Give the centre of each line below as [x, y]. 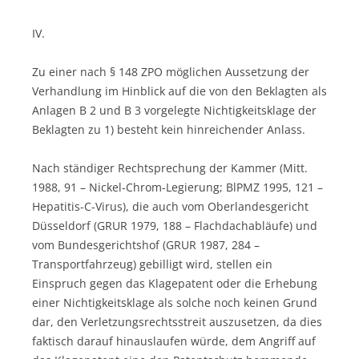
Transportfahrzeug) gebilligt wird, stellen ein [152, 264]
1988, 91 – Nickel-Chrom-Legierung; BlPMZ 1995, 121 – [177, 187]
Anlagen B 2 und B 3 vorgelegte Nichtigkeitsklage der [174, 110]
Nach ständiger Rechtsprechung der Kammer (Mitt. [170, 167]
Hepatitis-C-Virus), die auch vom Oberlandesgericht [170, 206]
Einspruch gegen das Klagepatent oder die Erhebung [175, 283]
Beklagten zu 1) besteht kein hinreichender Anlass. [169, 129]
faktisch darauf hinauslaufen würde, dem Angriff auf [174, 341]
